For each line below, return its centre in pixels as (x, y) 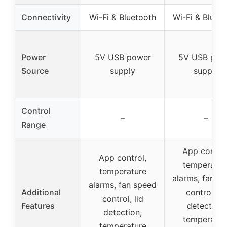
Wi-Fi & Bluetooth (123, 17)
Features (38, 205)
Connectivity (46, 17)
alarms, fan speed (123, 185)
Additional (41, 192)
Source (35, 71)
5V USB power (123, 57)
